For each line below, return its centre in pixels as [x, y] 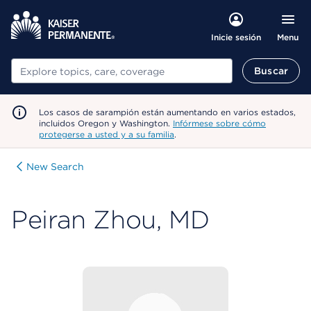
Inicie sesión [236, 37]
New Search [55, 167]
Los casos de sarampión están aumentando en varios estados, [167, 112]
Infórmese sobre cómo [219, 123]
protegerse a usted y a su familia [107, 134]
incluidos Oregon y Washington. [106, 123]
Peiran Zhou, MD [110, 219]
